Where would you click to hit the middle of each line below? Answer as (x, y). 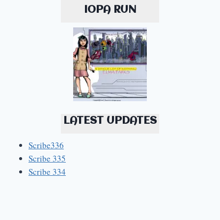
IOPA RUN (110, 10)
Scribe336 (46, 145)
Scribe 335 (47, 158)
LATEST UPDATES (110, 121)
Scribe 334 (47, 171)
